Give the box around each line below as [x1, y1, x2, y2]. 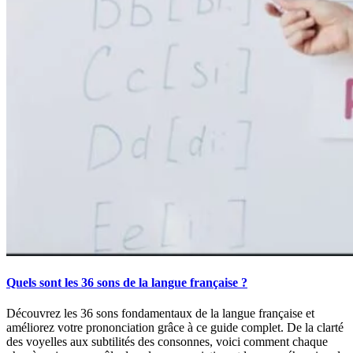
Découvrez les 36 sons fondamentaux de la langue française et [6, 307, 314, 321]
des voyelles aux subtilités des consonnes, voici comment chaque [6, 335, 328, 349]
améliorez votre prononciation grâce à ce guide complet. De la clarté [6, 321, 344, 335]
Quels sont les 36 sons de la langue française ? [6, 275, 247, 289]
